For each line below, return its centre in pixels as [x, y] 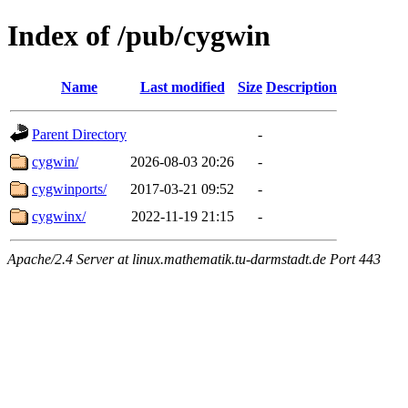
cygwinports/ [69, 189]
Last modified [182, 87]
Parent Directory [79, 134]
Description [301, 87]
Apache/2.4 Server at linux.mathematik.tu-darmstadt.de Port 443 [194, 259]
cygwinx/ [59, 216]
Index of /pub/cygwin [139, 36]
